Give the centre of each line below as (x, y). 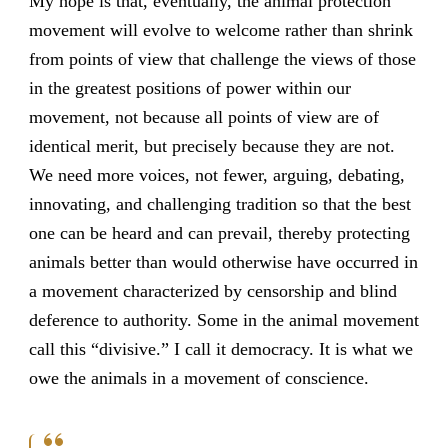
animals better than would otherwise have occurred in (223, 261)
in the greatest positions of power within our (189, 87)
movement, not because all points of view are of (203, 116)
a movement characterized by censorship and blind (212, 290)
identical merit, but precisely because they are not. (211, 145)
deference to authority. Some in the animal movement (223, 319)
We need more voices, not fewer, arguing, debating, (216, 174)
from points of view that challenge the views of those (222, 58)
